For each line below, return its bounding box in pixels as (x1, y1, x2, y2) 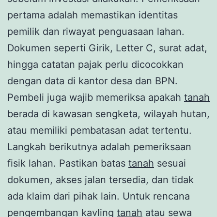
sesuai (154, 157, 186, 169)
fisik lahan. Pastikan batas (7, 157, 128, 169)
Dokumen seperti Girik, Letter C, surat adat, (7, 42, 207, 54)
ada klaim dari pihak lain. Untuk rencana (7, 190, 190, 202)
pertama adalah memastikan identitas (7, 9, 178, 21)
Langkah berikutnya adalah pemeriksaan (7, 140, 191, 153)
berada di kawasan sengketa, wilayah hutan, (7, 108, 210, 120)
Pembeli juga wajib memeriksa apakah (7, 91, 184, 103)
